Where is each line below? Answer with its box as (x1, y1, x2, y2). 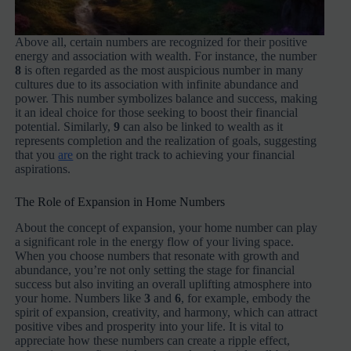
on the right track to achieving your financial (73, 147, 295, 161)
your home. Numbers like (15, 291, 145, 305)
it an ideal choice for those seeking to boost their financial (15, 105, 299, 119)
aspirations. (15, 161, 71, 175)
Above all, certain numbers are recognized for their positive (15, 34, 308, 49)
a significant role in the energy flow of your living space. (15, 234, 295, 248)
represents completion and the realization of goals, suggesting (15, 133, 317, 147)
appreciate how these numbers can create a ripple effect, (15, 333, 291, 347)
